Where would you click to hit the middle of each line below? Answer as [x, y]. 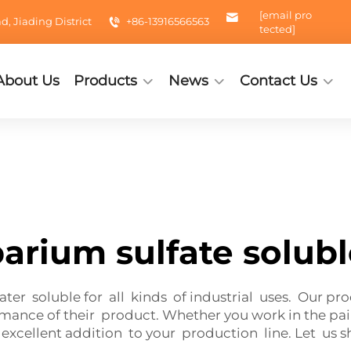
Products [106, 81]
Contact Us [279, 81]
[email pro [286, 15]
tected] [277, 29]
